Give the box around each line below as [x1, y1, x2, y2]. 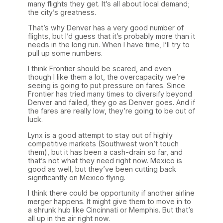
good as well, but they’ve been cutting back [28, 164, 176, 173]
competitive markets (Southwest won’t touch [28, 139, 179, 148]
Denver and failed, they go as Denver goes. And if [28, 98, 195, 107]
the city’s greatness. [28, 8, 96, 17]
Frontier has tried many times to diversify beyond [28, 90, 192, 99]
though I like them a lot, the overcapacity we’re [28, 73, 185, 82]
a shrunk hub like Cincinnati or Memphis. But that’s [28, 205, 194, 214]
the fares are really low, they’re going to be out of [28, 107, 195, 115]
